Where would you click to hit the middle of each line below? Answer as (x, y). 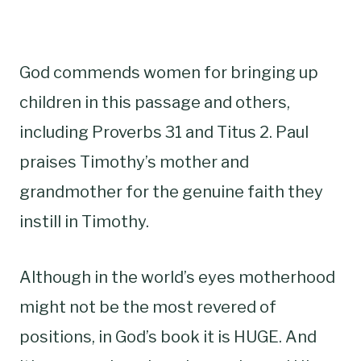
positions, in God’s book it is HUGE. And (168, 336)
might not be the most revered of (148, 307)
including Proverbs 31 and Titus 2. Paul (164, 132)
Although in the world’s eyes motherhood (177, 277)
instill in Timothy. (84, 221)
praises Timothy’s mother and (134, 162)
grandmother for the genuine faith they (171, 191)
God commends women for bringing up (169, 72)
